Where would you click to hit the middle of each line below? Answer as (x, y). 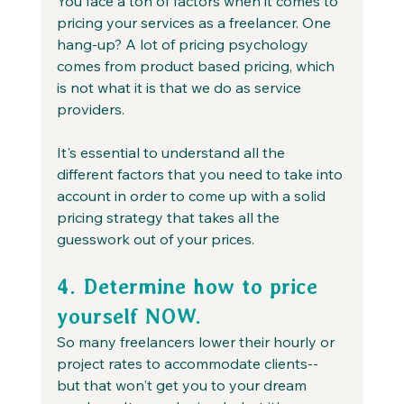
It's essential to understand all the (172, 152)
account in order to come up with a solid (193, 195)
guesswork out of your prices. (155, 239)
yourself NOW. (129, 316)
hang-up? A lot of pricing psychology (184, 44)
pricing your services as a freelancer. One (195, 22)
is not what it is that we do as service (180, 87)
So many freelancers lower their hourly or (197, 341)
